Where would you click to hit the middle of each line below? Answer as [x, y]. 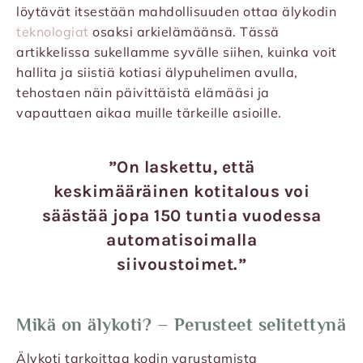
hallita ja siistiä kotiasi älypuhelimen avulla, [157, 73]
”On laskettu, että [181, 167]
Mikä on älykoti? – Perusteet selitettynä [181, 325]
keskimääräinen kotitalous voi [181, 192]
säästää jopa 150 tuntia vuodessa [181, 216]
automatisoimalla [181, 240]
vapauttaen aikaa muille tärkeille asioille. [149, 113]
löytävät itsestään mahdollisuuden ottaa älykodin [176, 12]
